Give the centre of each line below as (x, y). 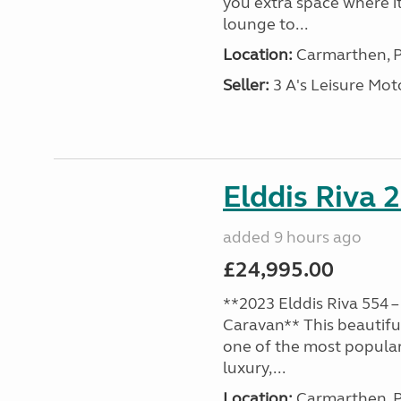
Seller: (246, 85)
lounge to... (265, 24)
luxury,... (254, 368)
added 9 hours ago (292, 237)
